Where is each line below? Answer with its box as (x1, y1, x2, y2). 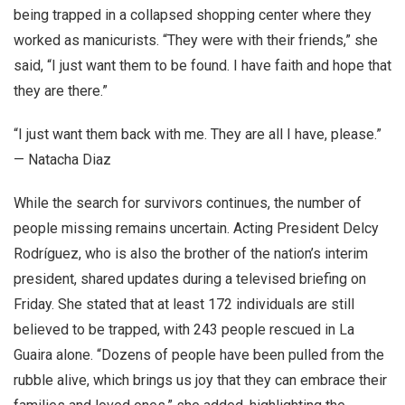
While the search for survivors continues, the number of (14, 194, 362, 212)
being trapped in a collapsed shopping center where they (14, 6, 372, 24)
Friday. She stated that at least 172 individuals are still (14, 296, 354, 313)
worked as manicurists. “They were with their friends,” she (14, 32, 378, 49)
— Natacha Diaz (14, 151, 111, 168)
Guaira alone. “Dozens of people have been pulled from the (14, 346, 384, 363)
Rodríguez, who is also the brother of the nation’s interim (14, 245, 368, 262)
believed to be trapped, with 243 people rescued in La (14, 321, 354, 338)
